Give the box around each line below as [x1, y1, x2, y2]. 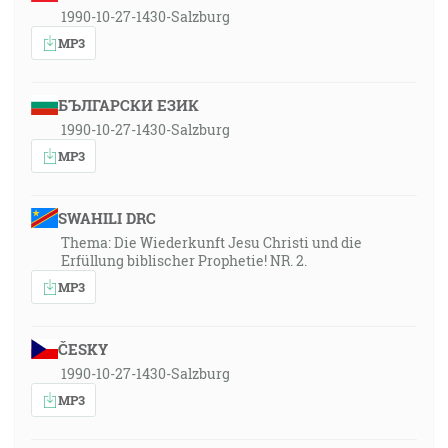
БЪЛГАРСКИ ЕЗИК [57, 95, 199, 115]
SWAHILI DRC [57, 208, 156, 228]
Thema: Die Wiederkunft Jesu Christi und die [61, 233, 362, 252]
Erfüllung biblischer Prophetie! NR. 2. [61, 251, 307, 270]
